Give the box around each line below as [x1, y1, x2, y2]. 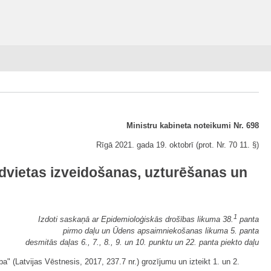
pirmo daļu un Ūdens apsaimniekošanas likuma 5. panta [63, 226, 259, 236]
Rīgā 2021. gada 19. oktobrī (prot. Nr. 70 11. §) [96, 140, 259, 149]
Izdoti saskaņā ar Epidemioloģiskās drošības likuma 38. [38, 215, 233, 224]
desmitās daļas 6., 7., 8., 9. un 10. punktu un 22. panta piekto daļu [25, 238, 259, 247]
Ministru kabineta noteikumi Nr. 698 [126, 121, 259, 130]
